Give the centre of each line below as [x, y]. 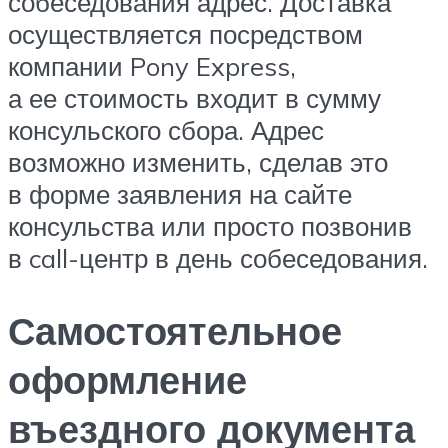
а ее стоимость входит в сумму [194, 98]
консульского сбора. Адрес [166, 130]
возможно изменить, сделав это [198, 162]
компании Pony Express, [152, 66]
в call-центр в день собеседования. [218, 258]
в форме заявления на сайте [180, 194]
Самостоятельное [175, 330]
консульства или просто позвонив [210, 226]
